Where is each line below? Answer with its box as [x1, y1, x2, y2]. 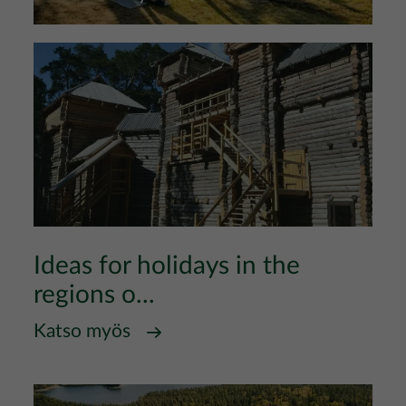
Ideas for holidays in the [34, 253, 300, 278]
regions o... [34, 282, 155, 307]
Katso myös [34, 322, 130, 341]
